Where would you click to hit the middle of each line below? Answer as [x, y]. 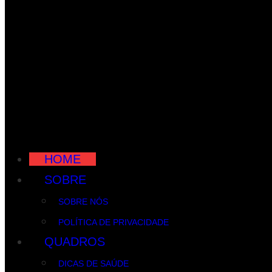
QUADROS [75, 242]
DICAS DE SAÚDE [93, 264]
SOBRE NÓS [83, 202]
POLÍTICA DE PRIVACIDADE [114, 223]
